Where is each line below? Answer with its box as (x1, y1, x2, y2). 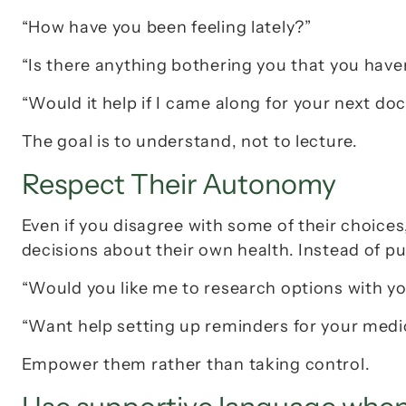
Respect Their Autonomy (21, 167, 336, 202)
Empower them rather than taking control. (21, 354, 371, 375)
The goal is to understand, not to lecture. (21, 131, 358, 152)
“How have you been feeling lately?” (21, 17, 312, 38)
